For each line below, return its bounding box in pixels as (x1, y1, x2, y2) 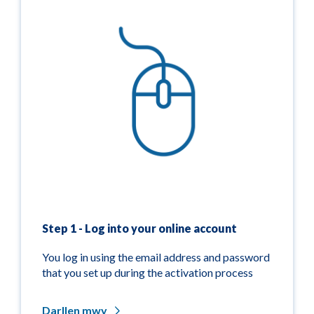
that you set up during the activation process (42, 266, 253, 279)
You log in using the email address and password (42, 250, 270, 264)
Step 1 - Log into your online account (42, 221, 237, 235)
